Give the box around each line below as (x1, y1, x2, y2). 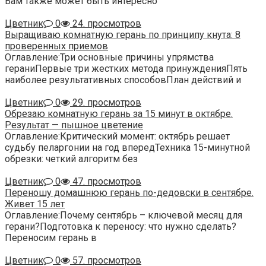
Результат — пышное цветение (5, 119, 143, 131)
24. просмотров (70, 18, 141, 30)
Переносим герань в (5, 232, 97, 244)
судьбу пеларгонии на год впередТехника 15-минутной (5, 142, 250, 154)
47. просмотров (70, 176, 141, 188)
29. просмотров (70, 97, 141, 109)
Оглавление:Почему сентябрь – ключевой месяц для (5, 210, 242, 221)
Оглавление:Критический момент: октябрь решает (5, 131, 230, 142)
